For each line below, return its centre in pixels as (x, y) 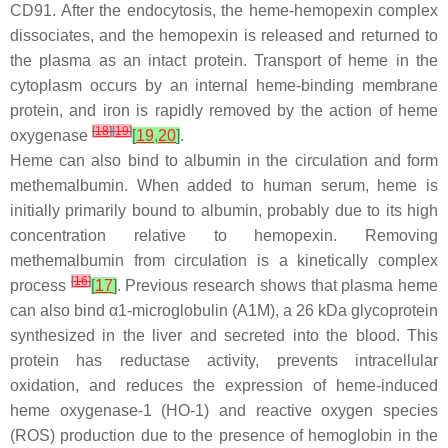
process (40, 285)
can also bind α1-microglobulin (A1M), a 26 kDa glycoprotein (224, 310)
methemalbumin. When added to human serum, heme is (224, 185)
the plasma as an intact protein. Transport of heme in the (224, 60)
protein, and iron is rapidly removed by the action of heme (224, 110)
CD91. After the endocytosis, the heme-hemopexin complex (224, 10)
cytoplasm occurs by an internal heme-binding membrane (224, 85)
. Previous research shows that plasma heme (277, 285)
